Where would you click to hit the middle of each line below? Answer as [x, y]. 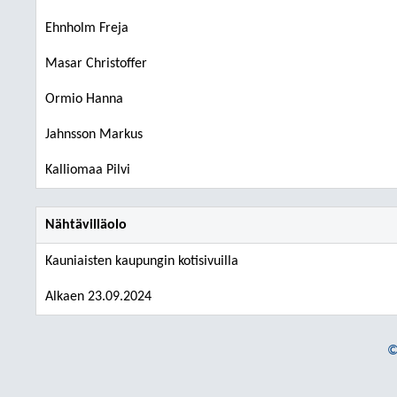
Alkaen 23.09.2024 [98, 297]
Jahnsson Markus [94, 135]
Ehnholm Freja [87, 28]
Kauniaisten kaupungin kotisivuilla [142, 261]
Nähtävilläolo [86, 225]
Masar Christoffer [96, 64]
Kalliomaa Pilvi [88, 170]
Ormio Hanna [84, 99]
